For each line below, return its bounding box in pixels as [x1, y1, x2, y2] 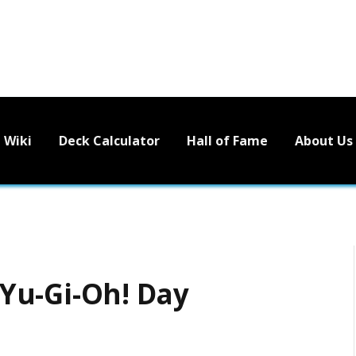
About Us [295, 131, 353, 149]
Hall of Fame [187, 131, 268, 149]
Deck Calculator [59, 131, 160, 149]
